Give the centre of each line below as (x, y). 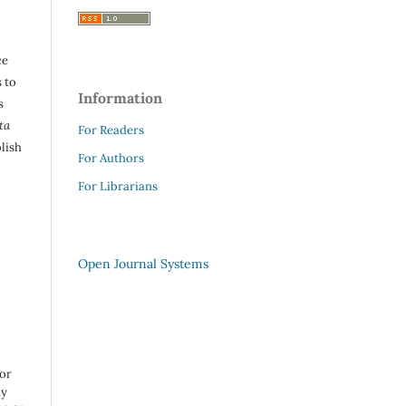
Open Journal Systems (143, 264)
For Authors (111, 159)
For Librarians (118, 187)
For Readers (111, 130)
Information (120, 98)
